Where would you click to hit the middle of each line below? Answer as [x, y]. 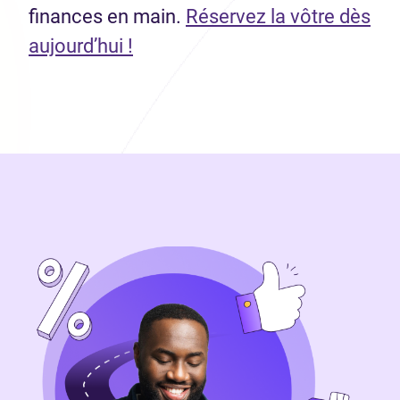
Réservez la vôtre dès [278, 16]
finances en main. [107, 16]
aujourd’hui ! [81, 46]
